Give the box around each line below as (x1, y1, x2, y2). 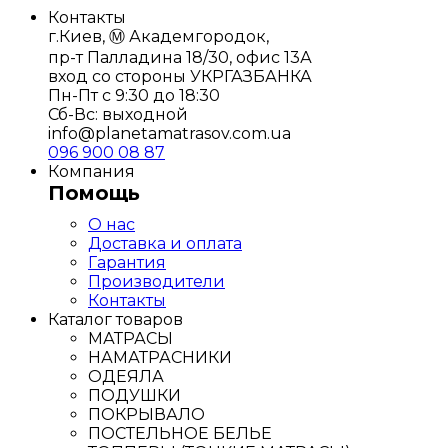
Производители (88, 271, 225, 291)
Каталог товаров (48, 309, 183, 329)
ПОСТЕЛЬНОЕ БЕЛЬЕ (88, 423, 272, 443)
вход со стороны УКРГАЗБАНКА (48, 66, 312, 86)
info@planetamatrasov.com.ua (48, 123, 291, 143)
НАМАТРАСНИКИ (88, 347, 232, 367)
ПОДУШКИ (88, 385, 181, 405)
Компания (48, 161, 135, 181)
